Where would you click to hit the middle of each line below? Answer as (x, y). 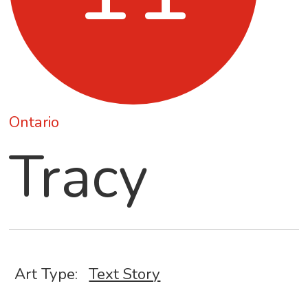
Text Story (125, 274)
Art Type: (46, 274)
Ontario (34, 122)
